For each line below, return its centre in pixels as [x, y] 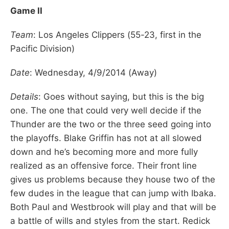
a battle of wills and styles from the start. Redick [110, 221]
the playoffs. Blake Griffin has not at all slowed [106, 138]
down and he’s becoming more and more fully [104, 152]
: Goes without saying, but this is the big [121, 96]
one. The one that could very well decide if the [106, 110]
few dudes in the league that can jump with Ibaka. [113, 193]
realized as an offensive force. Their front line [104, 165]
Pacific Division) [42, 48]
